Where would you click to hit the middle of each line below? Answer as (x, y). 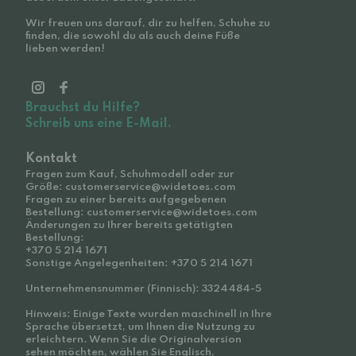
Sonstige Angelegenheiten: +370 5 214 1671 (139, 263)
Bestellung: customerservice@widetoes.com (141, 213)
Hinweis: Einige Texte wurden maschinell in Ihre (149, 314)
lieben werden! (65, 49)
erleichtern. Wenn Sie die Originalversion (133, 340)
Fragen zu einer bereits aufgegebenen (126, 200)
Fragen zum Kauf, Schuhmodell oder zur (130, 174)
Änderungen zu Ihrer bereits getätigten (129, 225)
